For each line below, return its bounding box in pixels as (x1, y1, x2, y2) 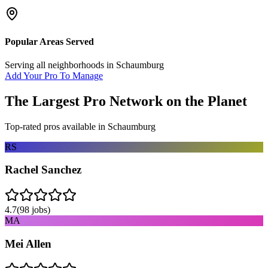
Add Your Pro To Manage (5, 70, 103, 81)
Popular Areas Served (5, 36, 94, 47)
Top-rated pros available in (5, 121, 108, 132)
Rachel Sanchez (5, 163, 81, 176)
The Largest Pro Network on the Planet (5, 93, 247, 109)
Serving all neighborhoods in (5, 59, 116, 70)
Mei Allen (5, 237, 51, 250)
